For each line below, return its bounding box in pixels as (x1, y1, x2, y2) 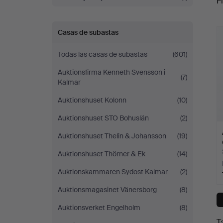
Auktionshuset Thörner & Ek (58, 149, 145, 158)
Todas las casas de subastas (58, 50, 147, 59)
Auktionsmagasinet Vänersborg (58, 185, 157, 194)
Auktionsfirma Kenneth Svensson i (58, 68, 165, 77)
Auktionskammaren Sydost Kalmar (58, 167, 168, 176)
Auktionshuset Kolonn (58, 96, 126, 105)
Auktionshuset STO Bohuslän (58, 113, 149, 122)
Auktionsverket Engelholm (58, 203, 140, 212)
